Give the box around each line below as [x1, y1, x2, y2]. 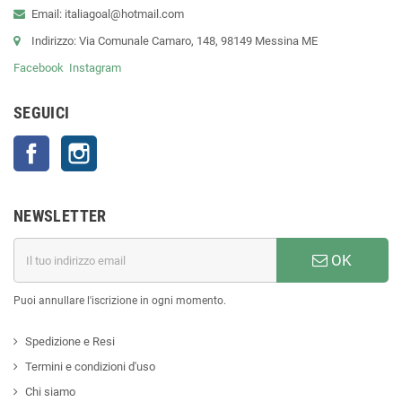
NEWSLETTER [13, 206, 107, 226]
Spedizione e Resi [25, 335, 115, 349]
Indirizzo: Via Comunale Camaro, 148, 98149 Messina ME [31, 34, 320, 48]
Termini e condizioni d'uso [25, 360, 155, 374]
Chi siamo [25, 385, 75, 399]
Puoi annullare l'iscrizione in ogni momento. [13, 294, 226, 308]
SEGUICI [13, 103, 70, 123]
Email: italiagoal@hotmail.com [31, 7, 184, 22]
